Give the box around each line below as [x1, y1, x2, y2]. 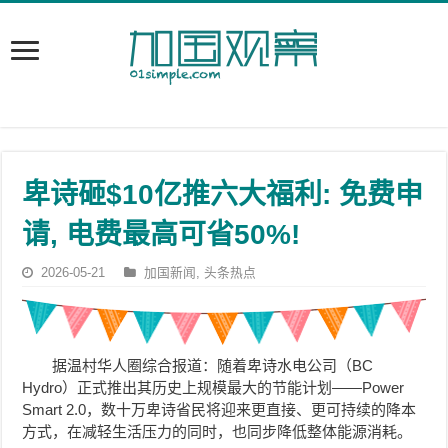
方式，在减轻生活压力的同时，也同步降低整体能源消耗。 [22, 423, 413, 441]
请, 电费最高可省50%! [22, 219, 301, 250]
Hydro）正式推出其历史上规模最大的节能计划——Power [22, 379, 405, 397]
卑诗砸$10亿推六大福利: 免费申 [22, 179, 424, 210]
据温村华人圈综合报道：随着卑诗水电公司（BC [52, 357, 374, 375]
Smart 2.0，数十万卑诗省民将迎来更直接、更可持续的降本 [22, 401, 417, 419]
